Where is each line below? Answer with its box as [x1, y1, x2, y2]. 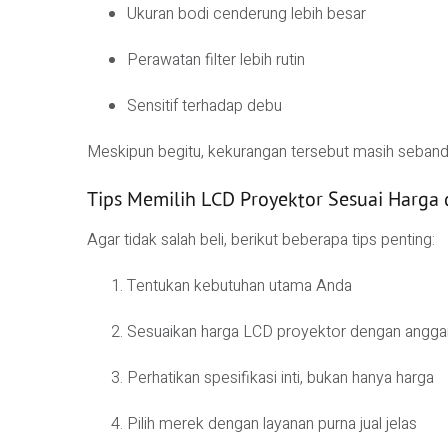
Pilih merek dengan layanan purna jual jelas [127, 411, 417, 436]
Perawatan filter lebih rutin [127, 48, 305, 73]
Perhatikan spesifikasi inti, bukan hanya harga [127, 365, 434, 390]
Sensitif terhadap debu [127, 94, 282, 119]
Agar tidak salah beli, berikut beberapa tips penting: [87, 227, 435, 252]
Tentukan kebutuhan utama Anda [127, 273, 352, 298]
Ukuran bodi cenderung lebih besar [127, 2, 366, 27]
